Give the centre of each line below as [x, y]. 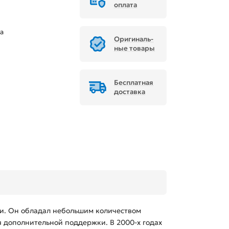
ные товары [134, 49]
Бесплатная [134, 83]
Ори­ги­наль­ [134, 39]
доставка [130, 92]
